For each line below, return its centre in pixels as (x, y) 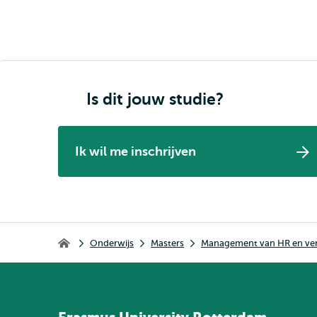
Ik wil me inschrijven (136, 151)
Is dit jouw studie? (155, 99)
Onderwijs (112, 243)
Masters (167, 243)
